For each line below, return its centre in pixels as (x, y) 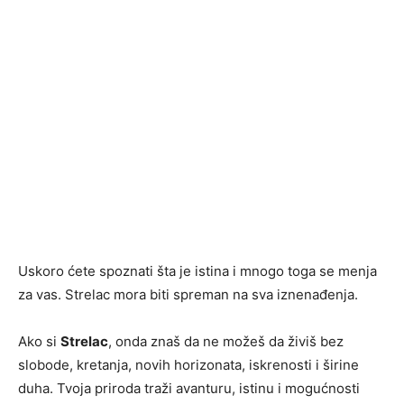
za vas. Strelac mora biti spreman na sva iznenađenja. (188, 295)
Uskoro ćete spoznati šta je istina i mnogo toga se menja (197, 271)
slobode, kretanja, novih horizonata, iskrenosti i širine (188, 365)
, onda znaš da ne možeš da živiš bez (226, 342)
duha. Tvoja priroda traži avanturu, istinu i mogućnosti (189, 389)
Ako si (39, 342)
